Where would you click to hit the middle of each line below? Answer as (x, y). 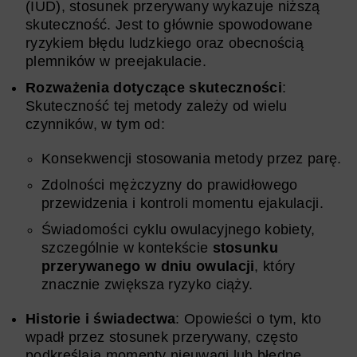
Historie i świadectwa (101, 318)
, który (275, 266)
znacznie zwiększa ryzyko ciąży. (147, 284)
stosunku (245, 247)
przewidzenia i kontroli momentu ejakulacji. (182, 203)
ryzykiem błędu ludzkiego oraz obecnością (165, 43)
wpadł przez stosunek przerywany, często (162, 337)
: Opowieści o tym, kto (248, 318)
